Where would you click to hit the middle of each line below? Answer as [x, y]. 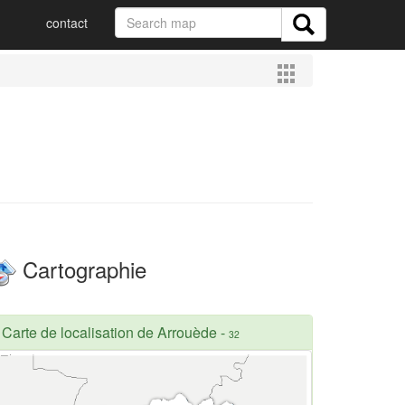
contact [67, 23]
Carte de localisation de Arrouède [109, 332]
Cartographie [81, 269]
